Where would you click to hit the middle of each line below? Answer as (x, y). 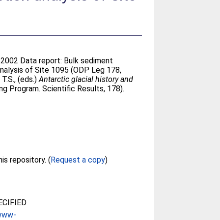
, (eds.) (27, 79)
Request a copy (78, 160)
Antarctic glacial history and (86, 79)
